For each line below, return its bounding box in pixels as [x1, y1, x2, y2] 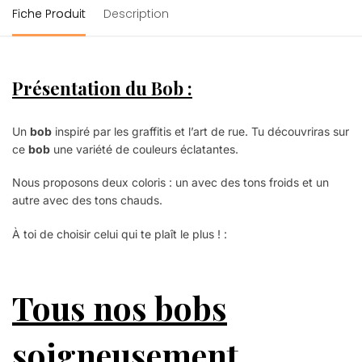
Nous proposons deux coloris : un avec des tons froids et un [12, 175, 329, 190]
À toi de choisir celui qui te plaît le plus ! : [12, 226, 227, 241]
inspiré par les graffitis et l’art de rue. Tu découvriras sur [52, 124, 349, 138]
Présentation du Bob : [12, 75, 192, 100]
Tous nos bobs [12, 286, 227, 330]
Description [103, 5, 169, 22]
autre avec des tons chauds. [12, 193, 162, 208]
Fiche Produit [12, 5, 86, 22]
